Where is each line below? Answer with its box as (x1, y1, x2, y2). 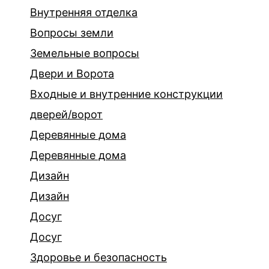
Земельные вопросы (30, 47, 139, 59)
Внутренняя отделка (30, 6, 138, 19)
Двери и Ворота (30, 67, 114, 80)
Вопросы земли (30, 26, 113, 39)
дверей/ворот (30, 108, 103, 121)
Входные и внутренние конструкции (30, 88, 223, 100)
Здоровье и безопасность (30, 251, 167, 264)
